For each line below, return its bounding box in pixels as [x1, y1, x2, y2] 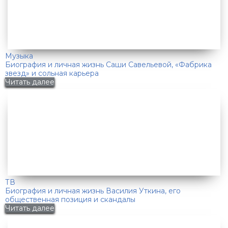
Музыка [5, 51, 33, 61]
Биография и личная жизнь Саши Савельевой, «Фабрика [5, 60, 212, 70]
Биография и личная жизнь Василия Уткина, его [5, 186, 181, 196]
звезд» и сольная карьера [5, 69, 99, 78]
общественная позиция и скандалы [5, 195, 135, 205]
